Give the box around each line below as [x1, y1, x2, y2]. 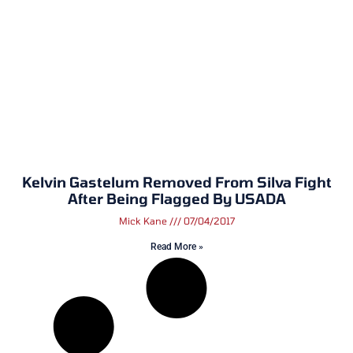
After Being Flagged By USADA [67, 190, 286, 207]
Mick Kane [118, 215, 169, 226]
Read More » [150, 241, 203, 252]
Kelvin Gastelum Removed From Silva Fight [21, 173, 332, 191]
